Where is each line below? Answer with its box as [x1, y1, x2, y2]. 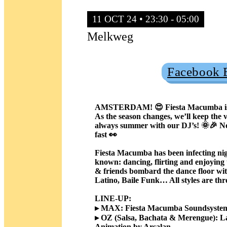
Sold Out [103, 65, 143, 79]
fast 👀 [95, 130, 117, 139]
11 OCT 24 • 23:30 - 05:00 [92, 13, 199, 24]
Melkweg [87, 29, 133, 43]
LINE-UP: [95, 194, 131, 203]
